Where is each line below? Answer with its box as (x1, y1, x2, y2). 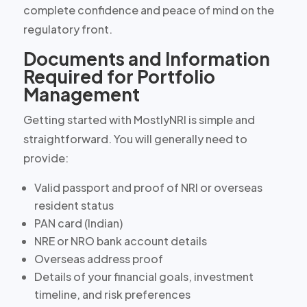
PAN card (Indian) (34, 215, 123, 230)
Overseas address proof (34, 251, 163, 266)
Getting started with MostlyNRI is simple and (23, 112, 255, 127)
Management (23, 82, 140, 106)
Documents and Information (23, 47, 270, 70)
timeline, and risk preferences (34, 286, 191, 302)
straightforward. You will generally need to (23, 131, 247, 146)
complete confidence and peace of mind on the (23, 2, 274, 17)
